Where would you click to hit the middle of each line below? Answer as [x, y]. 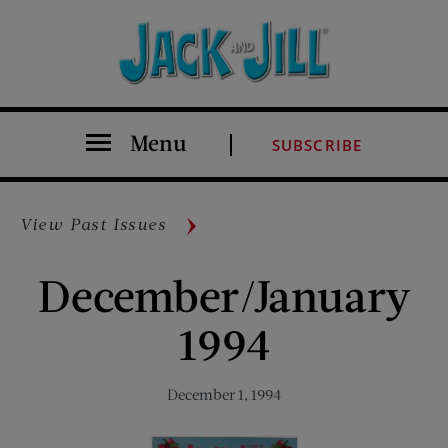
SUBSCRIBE [317, 145]
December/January [224, 295]
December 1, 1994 [224, 394]
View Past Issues [93, 224]
